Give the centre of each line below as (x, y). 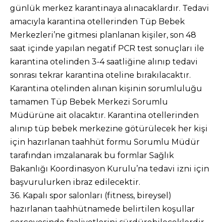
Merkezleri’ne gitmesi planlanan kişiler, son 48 (103, 35)
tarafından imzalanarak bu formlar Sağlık (92, 155)
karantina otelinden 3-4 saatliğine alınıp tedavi (104, 62)
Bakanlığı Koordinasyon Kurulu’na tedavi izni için (110, 169)
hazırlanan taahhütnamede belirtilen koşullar (102, 209)
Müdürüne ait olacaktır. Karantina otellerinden (104, 115)
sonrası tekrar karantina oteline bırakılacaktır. (100, 75)
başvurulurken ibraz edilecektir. (75, 182)
